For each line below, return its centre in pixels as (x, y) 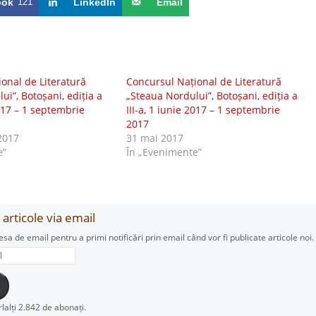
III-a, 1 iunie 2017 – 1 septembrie (203, 110)
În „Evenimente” (164, 152)
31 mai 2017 (154, 138)
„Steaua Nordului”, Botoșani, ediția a (212, 96)
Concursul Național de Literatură (203, 81)
